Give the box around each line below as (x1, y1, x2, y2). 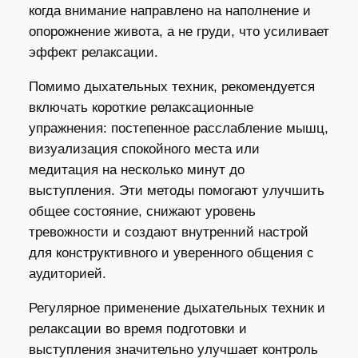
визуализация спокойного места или (28, 141, 260, 157)
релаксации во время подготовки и (28, 320, 247, 336)
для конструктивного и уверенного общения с (28, 245, 314, 261)
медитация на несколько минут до (28, 161, 245, 177)
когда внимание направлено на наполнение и (28, 3, 311, 19)
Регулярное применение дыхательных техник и (28, 300, 325, 316)
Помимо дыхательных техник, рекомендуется (28, 78, 315, 94)
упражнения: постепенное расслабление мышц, (28, 120, 328, 136)
